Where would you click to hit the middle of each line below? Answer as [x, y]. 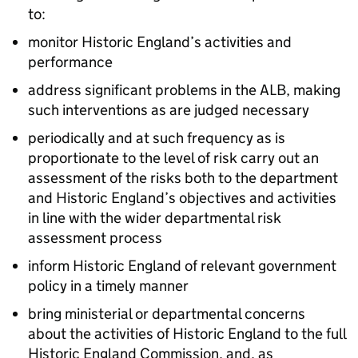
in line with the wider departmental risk [155, 218]
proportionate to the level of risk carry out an [173, 158]
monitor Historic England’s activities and [160, 42]
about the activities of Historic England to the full [187, 334]
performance [70, 62]
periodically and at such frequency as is [157, 138]
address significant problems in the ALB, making [184, 90]
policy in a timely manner [108, 286]
